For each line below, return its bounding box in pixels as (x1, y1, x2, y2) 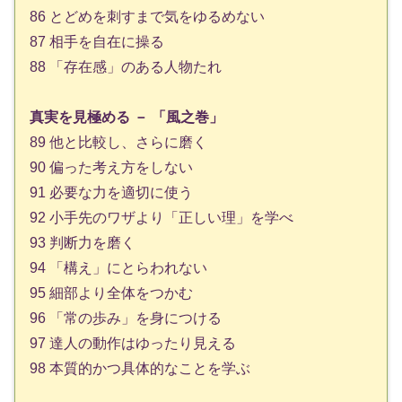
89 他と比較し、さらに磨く (30, 135, 207, 151)
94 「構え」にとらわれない (30, 260, 207, 276)
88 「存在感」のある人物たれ (30, 58, 222, 74)
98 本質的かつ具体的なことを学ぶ (30, 361, 250, 377)
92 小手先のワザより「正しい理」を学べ (30, 210, 293, 226)
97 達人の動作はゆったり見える (30, 336, 236, 352)
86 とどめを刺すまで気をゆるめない (30, 8, 265, 24)
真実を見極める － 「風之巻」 (30, 109, 223, 126)
